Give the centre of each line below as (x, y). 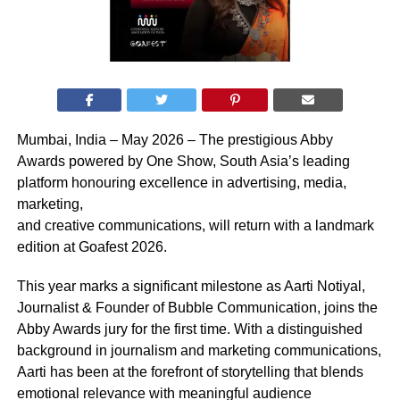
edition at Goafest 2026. (92, 246)
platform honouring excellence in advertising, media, (181, 182)
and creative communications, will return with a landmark (195, 225)
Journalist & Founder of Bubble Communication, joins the (197, 307)
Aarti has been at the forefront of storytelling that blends (190, 371)
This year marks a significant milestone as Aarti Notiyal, (191, 286)
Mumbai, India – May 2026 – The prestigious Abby (175, 139)
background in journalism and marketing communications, (199, 350)
